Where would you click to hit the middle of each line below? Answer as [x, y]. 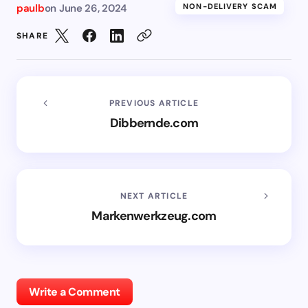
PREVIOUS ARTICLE [154, 103]
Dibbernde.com [154, 123]
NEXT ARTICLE [154, 196]
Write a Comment [75, 291]
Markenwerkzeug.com [154, 216]
